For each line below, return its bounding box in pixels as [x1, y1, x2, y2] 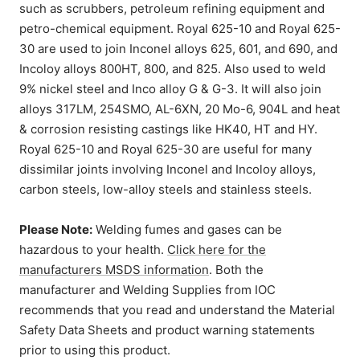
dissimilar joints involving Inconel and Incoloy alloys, [19, 161, 316, 177]
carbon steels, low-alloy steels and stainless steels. [19, 181, 312, 197]
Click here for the [167, 241, 266, 257]
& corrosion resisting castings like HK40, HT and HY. [19, 121, 317, 137]
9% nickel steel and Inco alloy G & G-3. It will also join [19, 80, 321, 96]
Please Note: [19, 221, 92, 237]
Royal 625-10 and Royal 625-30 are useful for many [19, 141, 312, 157]
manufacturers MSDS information [19, 261, 209, 277]
